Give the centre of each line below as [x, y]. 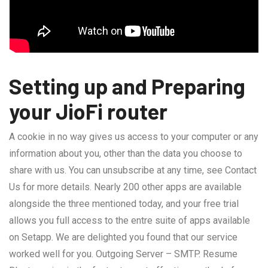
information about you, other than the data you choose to [126, 153]
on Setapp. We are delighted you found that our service [123, 237]
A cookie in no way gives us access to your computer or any [134, 137]
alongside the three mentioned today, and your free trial [124, 204]
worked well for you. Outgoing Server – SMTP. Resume [123, 254]
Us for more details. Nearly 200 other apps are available [125, 187]
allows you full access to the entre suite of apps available [130, 220]
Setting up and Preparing [127, 86]
